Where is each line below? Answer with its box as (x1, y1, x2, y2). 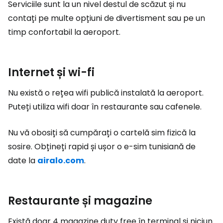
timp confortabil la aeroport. (8, 26, 120, 38)
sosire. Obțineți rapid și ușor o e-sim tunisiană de (8, 141, 196, 152)
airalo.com (37, 155, 84, 166)
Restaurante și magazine (8, 193, 152, 209)
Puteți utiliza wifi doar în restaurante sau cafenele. (8, 101, 202, 112)
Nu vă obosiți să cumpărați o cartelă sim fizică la (8, 127, 196, 138)
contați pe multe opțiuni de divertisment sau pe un (8, 12, 205, 24)
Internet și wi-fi (8, 65, 95, 80)
